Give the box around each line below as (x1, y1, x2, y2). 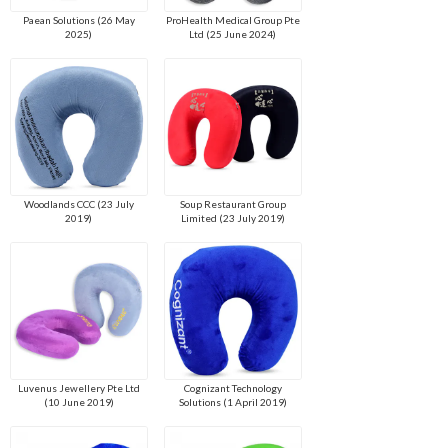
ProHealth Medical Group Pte (165, 14, 300, 27)
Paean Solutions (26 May (22, 14, 135, 27)
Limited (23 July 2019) (180, 212, 285, 225)
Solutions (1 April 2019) (178, 396, 287, 409)
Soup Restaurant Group (179, 198, 286, 211)
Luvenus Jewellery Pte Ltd (17, 382, 140, 395)
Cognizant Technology (183, 382, 282, 395)
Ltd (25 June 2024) (189, 28, 277, 41)
